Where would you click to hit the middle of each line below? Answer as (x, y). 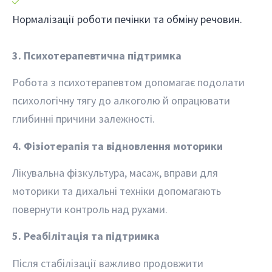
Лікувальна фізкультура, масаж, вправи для (115, 172)
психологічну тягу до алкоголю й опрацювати (121, 101)
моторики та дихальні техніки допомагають (117, 191)
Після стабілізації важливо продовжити (108, 263)
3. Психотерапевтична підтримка (97, 55)
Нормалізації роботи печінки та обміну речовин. (127, 19)
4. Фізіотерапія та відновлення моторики (117, 146)
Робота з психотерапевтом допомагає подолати (128, 83)
